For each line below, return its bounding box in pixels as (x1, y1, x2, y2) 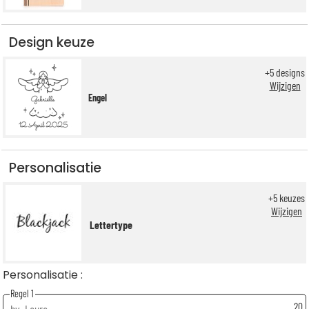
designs (274, 66, 305, 79)
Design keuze (8, 32, 94, 52)
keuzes (277, 191, 305, 205)
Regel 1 (10, 288, 34, 300)
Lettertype (90, 218, 132, 232)
